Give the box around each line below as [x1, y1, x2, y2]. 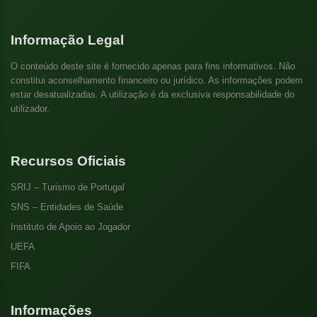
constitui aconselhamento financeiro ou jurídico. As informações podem [11, 75, 303, 86]
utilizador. [11, 103, 50, 115]
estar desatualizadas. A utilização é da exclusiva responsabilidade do [11, 89, 294, 100]
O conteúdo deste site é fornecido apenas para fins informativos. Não [11, 61, 295, 72]
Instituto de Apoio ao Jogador [11, 221, 130, 233]
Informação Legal [11, 33, 124, 48]
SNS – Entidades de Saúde [11, 202, 123, 213]
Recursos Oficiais [11, 154, 126, 169]
